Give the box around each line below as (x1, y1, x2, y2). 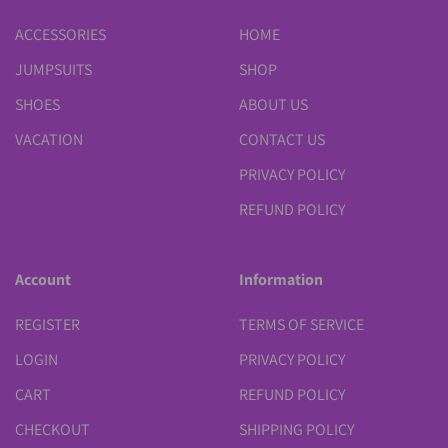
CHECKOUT (15, 418, 90, 440)
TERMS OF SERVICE (239, 313, 364, 335)
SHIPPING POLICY (239, 418, 354, 440)
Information (239, 268, 323, 290)
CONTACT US (239, 128, 325, 150)
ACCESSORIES (15, 23, 106, 45)
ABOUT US (239, 93, 308, 115)
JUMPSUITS (15, 58, 92, 80)
